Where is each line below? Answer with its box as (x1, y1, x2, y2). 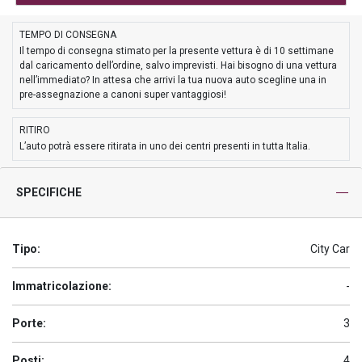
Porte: (12, 317, 46, 330)
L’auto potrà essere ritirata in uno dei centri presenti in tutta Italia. (19, 141, 310, 152)
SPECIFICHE (16, 186, 82, 199)
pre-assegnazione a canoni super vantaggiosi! (19, 89, 226, 100)
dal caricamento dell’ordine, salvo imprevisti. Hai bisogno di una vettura (19, 60, 337, 71)
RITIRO (19, 124, 50, 136)
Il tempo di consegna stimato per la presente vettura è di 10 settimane (19, 45, 334, 57)
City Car (310, 242, 350, 255)
